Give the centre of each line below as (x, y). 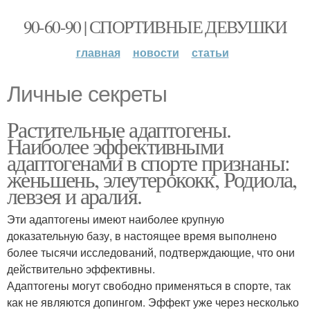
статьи (210, 52)
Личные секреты (87, 94)
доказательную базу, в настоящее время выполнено (142, 236)
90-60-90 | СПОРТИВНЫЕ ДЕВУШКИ (155, 26)
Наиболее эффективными (115, 146)
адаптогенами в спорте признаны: (148, 162)
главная (98, 52)
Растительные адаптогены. (119, 129)
